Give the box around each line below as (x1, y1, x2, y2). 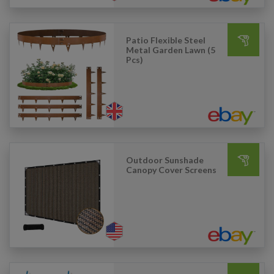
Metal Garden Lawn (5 (126, 45, 215, 55)
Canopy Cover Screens (126, 165, 217, 175)
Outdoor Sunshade (126, 155, 204, 165)
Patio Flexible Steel (126, 35, 206, 45)
